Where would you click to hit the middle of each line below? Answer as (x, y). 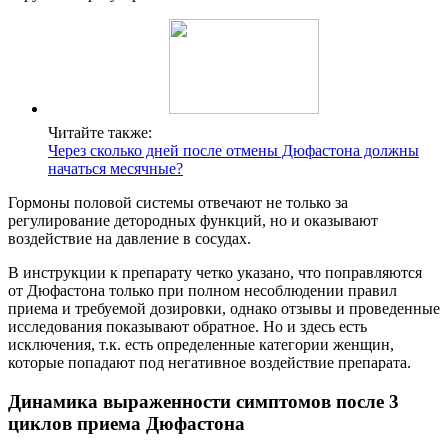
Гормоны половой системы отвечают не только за (178, 203)
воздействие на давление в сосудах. (129, 239)
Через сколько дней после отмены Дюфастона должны (233, 151)
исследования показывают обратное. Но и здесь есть (187, 327)
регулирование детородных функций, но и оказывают (193, 221)
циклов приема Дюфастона (126, 424)
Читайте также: (100, 133)
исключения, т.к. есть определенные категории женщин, (201, 345)
